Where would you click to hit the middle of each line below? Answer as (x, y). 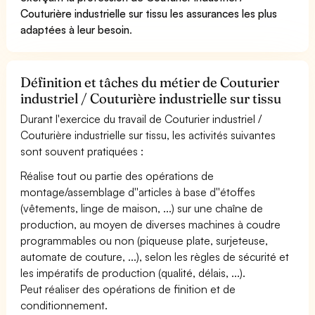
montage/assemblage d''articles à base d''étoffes (138, 192)
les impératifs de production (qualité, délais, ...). (133, 272)
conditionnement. (64, 305)
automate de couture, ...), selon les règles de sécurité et (155, 256)
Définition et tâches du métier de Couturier (150, 82)
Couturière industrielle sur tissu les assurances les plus (149, 13)
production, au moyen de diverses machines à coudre (151, 224)
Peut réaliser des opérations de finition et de (128, 289)
